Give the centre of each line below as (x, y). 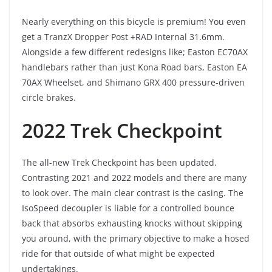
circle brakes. (49, 97)
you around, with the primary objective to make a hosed (136, 238)
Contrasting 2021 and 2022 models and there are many (134, 177)
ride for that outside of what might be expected (118, 253)
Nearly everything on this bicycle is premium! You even (134, 21)
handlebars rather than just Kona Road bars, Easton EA (134, 67)
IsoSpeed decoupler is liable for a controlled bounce (128, 208)
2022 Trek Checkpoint (122, 130)
